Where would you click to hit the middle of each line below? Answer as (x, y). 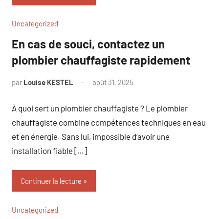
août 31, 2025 (113, 82)
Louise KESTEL (48, 82)
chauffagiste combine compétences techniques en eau (109, 122)
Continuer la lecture (51, 181)
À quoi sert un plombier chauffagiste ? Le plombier (100, 108)
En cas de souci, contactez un (88, 44)
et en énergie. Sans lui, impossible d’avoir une (91, 136)
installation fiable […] (49, 150)
